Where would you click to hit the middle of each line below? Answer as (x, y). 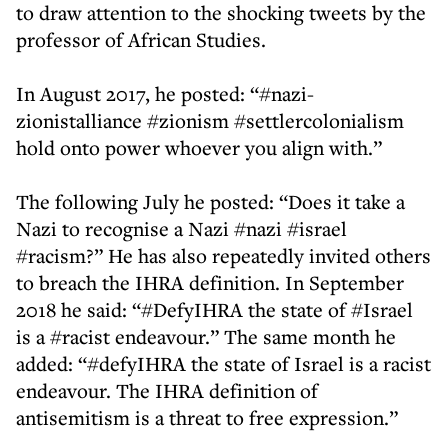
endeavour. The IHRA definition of (167, 390)
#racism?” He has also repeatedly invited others (223, 255)
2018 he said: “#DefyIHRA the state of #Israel (214, 309)
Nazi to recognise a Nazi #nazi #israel (181, 228)
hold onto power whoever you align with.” (199, 147)
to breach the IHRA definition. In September (210, 282)
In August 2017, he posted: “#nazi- (165, 93)
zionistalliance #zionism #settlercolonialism (210, 120)
